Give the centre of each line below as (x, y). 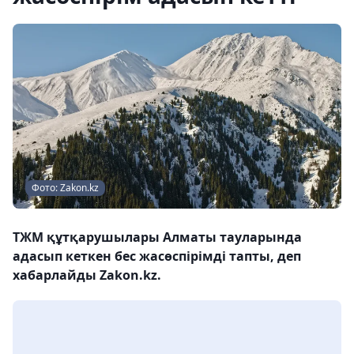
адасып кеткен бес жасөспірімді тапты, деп (157, 256)
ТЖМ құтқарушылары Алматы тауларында (157, 237)
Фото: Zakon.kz (65, 188)
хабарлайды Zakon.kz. (87, 275)
